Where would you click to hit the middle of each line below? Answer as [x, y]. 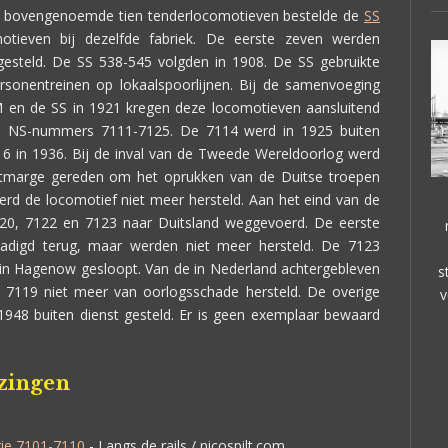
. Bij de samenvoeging [305, 84]
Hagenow [45, 268]
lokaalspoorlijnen [174, 84]
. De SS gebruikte [322, 61]
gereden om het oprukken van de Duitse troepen [212, 176]
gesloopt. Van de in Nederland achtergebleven [228, 268]
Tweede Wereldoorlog [270, 153]
